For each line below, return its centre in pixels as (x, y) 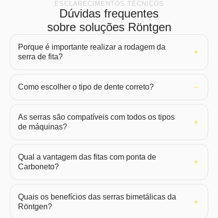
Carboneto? (38, 167)
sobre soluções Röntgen (109, 27)
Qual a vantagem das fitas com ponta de (87, 157)
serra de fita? (40, 57)
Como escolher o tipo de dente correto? (86, 87)
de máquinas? (43, 127)
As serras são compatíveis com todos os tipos (96, 117)
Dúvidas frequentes (109, 14)
